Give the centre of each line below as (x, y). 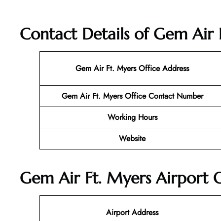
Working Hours (132, 117)
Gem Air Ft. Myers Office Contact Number (132, 96)
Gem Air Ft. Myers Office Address (132, 69)
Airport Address (132, 212)
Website (132, 139)
